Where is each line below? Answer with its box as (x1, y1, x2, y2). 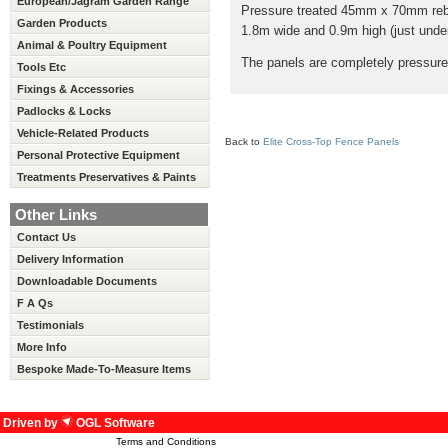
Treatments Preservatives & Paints (17, 171, 196, 183)
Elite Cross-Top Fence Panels (263, 136, 399, 147)
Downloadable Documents (17, 275, 157, 287)
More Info (17, 341, 67, 353)
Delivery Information (17, 253, 124, 265)
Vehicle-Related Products (17, 127, 149, 139)
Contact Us (17, 231, 76, 243)
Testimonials (17, 319, 84, 331)
